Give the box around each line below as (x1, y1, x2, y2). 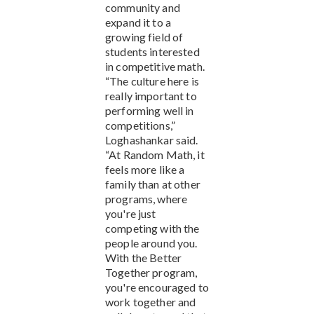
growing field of (105, 29, 184, 43)
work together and (105, 294, 196, 308)
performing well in (105, 103, 194, 117)
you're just (105, 206, 156, 220)
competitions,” (105, 118, 175, 132)
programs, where (105, 191, 188, 205)
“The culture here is (105, 74, 199, 88)
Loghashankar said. (105, 132, 198, 146)
